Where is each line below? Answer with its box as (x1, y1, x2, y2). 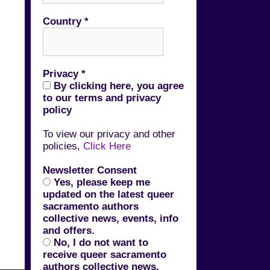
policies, (43, 140, 83, 152)
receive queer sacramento (43, 248, 166, 260)
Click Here (83, 140, 131, 152)
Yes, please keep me (51, 176, 150, 188)
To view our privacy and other (43, 128, 175, 140)
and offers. (43, 224, 95, 236)
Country (43, 15, 84, 27)
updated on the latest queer (43, 188, 174, 200)
